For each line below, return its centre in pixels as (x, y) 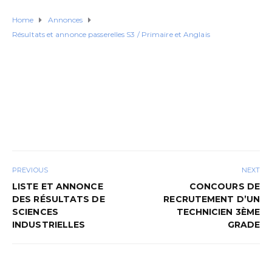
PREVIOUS (30, 170)
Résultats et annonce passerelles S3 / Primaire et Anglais (111, 34)
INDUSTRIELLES (49, 225)
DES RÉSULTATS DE (59, 199)
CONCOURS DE (224, 187)
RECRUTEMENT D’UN (212, 199)
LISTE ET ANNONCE (58, 187)
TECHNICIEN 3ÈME (218, 212)
